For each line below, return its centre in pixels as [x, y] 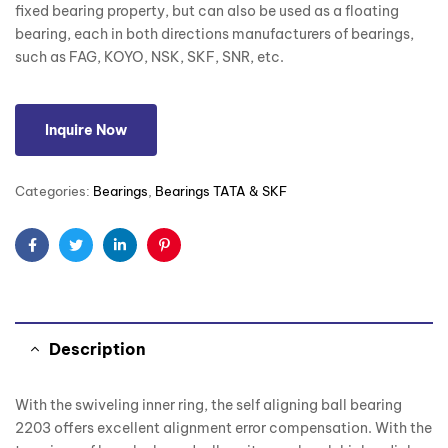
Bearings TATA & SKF [221, 191]
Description [97, 349]
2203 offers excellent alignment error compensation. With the [223, 428]
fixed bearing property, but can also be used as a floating [207, 11]
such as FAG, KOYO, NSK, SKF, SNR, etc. [149, 57]
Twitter [98, 260]
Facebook [65, 260]
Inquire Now [86, 130]
